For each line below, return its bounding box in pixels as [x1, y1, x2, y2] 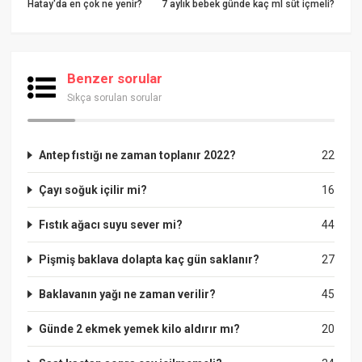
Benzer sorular [67, 69, 163, 86]
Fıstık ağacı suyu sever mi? [39, 217, 183, 231]
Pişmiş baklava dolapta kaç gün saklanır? [39, 252, 260, 266]
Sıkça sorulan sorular [67, 91, 162, 103]
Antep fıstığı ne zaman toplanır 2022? [39, 148, 237, 162]
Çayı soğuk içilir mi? [39, 183, 148, 196]
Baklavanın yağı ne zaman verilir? [39, 287, 217, 301]
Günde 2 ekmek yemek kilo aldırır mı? [39, 322, 241, 335]
